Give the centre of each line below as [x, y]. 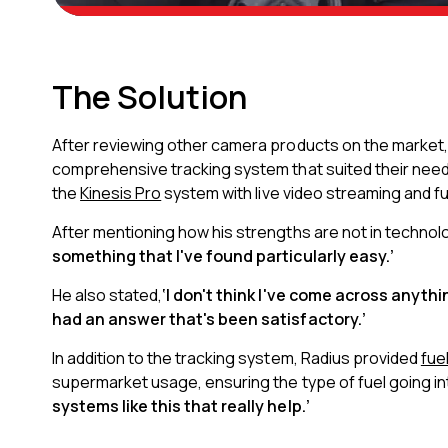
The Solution [150, 97]
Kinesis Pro [121, 193]
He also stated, [107, 295]
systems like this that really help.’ [181, 406]
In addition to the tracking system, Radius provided [236, 358]
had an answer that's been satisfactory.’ [209, 319]
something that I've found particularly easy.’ [223, 256]
